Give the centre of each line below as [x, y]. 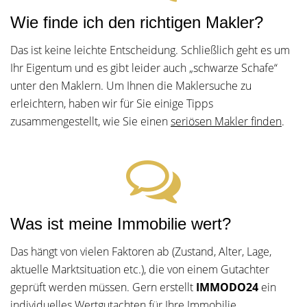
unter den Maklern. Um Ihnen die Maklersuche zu [131, 86]
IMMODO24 [227, 287]
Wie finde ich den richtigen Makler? [137, 22]
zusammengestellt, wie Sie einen [90, 121]
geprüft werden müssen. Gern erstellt [103, 287]
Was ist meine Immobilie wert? [121, 224]
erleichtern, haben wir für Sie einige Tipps [112, 103]
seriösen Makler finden [226, 121]
